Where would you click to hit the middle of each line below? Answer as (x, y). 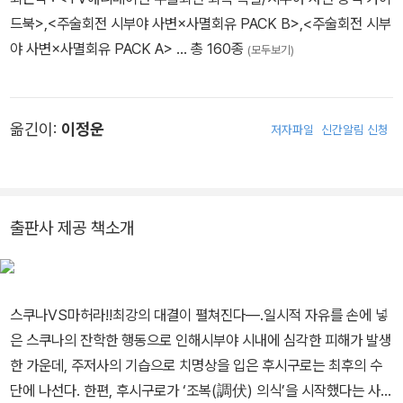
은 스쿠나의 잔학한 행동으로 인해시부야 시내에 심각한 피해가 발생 (201, 340)
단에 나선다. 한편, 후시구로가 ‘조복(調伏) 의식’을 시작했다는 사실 (201, 391)
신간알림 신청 (355, 130)
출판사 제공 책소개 (72, 228)
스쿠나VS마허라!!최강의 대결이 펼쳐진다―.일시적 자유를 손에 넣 (199, 315)
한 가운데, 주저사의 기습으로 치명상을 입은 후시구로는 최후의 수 (196, 366)
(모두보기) (271, 50)
